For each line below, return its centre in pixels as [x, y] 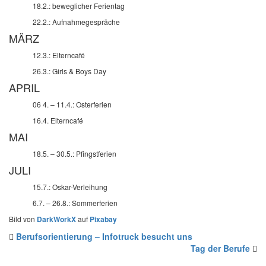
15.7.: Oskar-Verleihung [70, 187]
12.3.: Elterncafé [59, 55]
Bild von [23, 219]
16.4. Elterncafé [58, 121]
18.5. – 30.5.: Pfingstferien [75, 154]
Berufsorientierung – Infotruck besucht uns [104, 237]
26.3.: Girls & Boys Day [69, 71]
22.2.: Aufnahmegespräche [76, 22]
